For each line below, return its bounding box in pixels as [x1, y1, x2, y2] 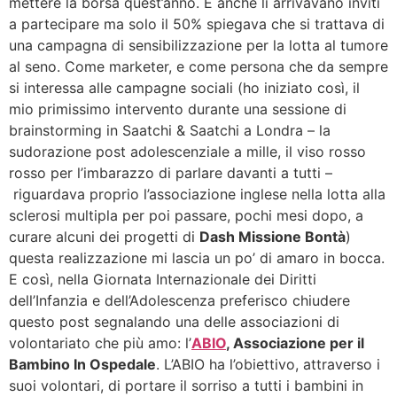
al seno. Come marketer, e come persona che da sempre [9, 58, 388, 75]
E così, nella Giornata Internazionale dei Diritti [9, 270, 316, 288]
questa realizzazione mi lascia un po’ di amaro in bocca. [9, 249, 385, 267]
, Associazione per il [226, 334, 364, 352]
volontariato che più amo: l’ [9, 334, 191, 352]
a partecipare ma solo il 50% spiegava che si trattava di [9, 15, 385, 33]
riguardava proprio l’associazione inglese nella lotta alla [9, 185, 385, 203]
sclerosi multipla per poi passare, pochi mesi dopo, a [9, 206, 363, 224]
